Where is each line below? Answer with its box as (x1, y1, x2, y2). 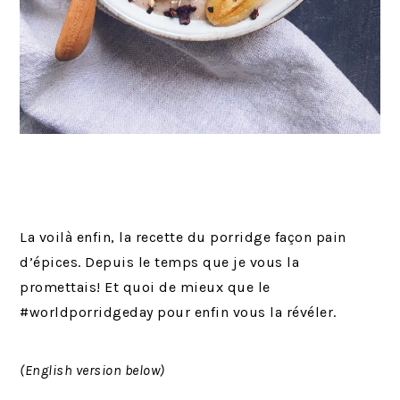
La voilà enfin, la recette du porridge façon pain (20, 228, 346, 246)
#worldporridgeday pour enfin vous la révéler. (20, 303, 337, 321)
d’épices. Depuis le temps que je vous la (20, 253, 300, 271)
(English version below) (20, 361, 165, 379)
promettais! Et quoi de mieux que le (20, 278, 271, 296)
